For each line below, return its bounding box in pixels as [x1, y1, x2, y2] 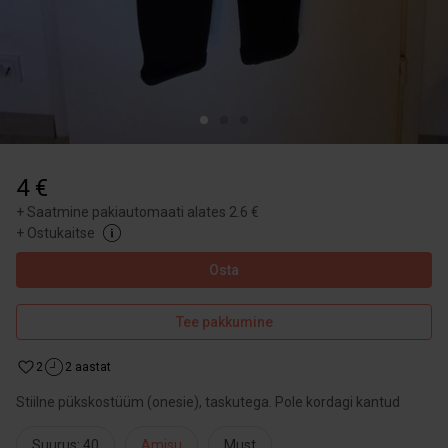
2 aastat [65, 360, 111, 374]
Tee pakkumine [175, 314, 273, 330]
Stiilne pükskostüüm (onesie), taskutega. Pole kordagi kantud [16, 394, 400, 410]
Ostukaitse [27, 225, 95, 241]
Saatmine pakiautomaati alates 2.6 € [27, 204, 259, 220]
